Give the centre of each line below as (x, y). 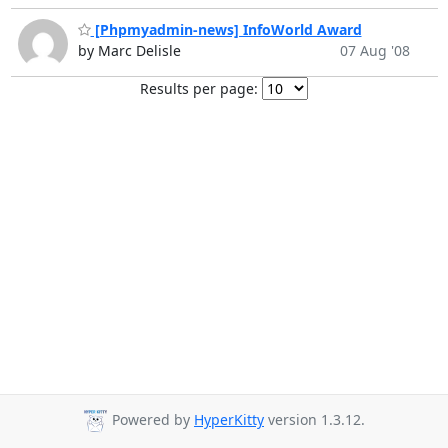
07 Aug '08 (374, 51)
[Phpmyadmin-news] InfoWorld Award (226, 30)
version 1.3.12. (314, 420)
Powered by (151, 420)
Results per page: (199, 89)
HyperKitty (229, 420)
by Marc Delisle (129, 51)
